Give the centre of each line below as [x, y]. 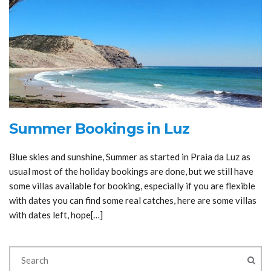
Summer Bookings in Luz [99, 128]
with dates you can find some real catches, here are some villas [133, 200]
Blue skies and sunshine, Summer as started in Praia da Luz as [130, 156]
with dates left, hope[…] [56, 214]
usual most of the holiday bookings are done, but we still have [131, 171]
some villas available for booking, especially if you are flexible [132, 185]
